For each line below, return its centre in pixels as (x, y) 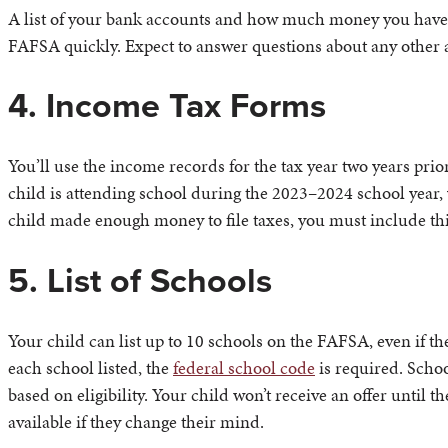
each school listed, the (90, 367)
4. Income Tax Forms (167, 106)
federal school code (244, 367)
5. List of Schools (140, 280)
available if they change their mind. (136, 421)
